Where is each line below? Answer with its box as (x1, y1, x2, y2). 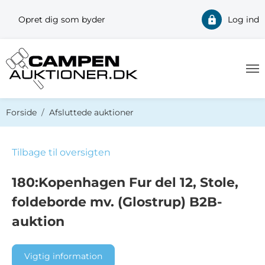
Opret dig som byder (18, 14, 105, 25)
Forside (6, 107, 37, 118)
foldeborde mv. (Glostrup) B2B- (12, 194, 222, 210)
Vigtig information (24, 251, 102, 262)
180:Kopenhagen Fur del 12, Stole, (12, 174, 238, 190)
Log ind (228, 14, 259, 25)
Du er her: (5, 99, 46, 110)
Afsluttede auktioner (49, 107, 134, 118)
